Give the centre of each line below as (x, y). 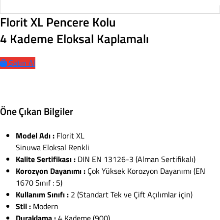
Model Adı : (35, 135)
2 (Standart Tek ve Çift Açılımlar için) (131, 194)
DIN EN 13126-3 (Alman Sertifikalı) (136, 159)
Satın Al (22, 63)
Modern (45, 206)
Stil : (23, 206)
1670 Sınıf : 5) (39, 182)
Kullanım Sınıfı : (42, 194)
